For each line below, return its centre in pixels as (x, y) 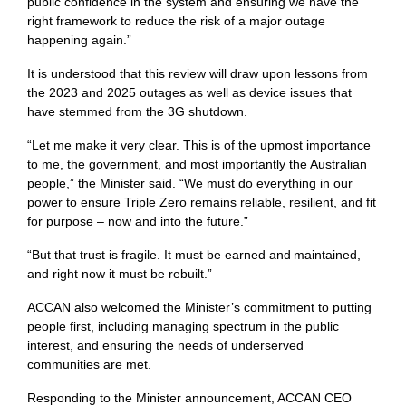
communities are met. (89, 365)
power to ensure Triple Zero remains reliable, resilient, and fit (202, 203)
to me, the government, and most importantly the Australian (197, 164)
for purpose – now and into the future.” (138, 222)
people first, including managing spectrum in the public (183, 327)
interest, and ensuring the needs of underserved (165, 346)
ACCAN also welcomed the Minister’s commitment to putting (199, 308)
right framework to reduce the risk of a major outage (176, 21)
